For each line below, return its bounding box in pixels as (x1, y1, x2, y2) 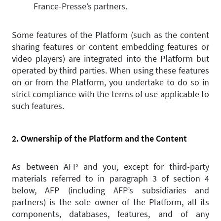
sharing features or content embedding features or (12, 41, 209, 52)
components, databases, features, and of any (12, 208, 209, 220)
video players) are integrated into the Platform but (12, 53, 209, 64)
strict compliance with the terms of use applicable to (12, 88, 209, 100)
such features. (12, 100, 64, 111)
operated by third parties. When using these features (12, 65, 209, 76)
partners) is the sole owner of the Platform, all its (12, 196, 209, 208)
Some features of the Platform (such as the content (12, 29, 209, 40)
